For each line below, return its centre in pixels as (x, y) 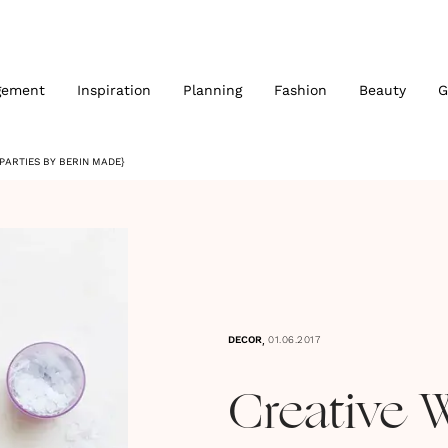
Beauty (382, 90)
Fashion (300, 90)
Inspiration (113, 90)
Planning (212, 90)
